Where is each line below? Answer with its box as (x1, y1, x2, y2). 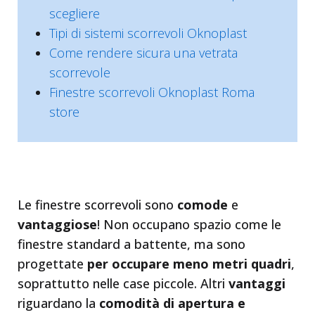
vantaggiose (18, 216, 97, 233)
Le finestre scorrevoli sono (18, 196, 177, 213)
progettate (18, 255, 87, 272)
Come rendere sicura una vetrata (49, 44, 238, 61)
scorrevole (49, 64, 110, 81)
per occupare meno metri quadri (87, 255, 291, 272)
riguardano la (18, 295, 99, 311)
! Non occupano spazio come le (97, 216, 281, 233)
